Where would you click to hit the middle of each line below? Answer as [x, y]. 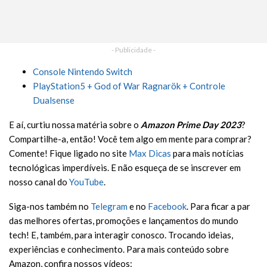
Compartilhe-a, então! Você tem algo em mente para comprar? [130, 139]
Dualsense [54, 100]
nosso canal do [39, 181]
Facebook [167, 206]
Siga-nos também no [50, 206]
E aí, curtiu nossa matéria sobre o [75, 124]
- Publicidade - [133, 49]
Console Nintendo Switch [83, 71]
